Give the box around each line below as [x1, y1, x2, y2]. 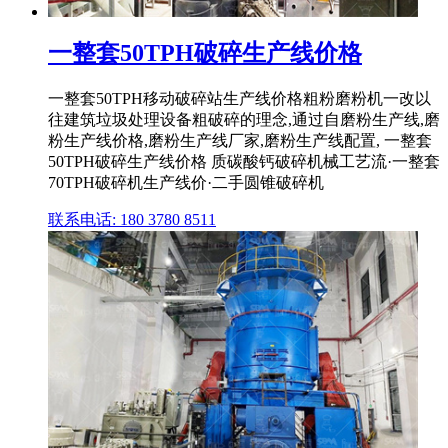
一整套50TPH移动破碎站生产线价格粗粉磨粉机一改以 [48, 89, 431, 107]
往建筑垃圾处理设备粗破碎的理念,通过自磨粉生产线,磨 [48, 110, 440, 128]
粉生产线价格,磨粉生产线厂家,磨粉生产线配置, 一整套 [48, 131, 432, 149]
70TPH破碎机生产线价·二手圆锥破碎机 [48, 173, 324, 191]
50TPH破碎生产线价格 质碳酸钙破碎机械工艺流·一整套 [48, 152, 440, 170]
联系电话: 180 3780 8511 [48, 210, 216, 228]
